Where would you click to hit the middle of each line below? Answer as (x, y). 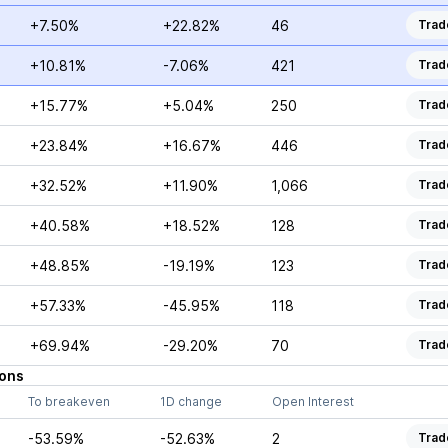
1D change (190, 401)
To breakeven (68, 401)
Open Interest (312, 401)
